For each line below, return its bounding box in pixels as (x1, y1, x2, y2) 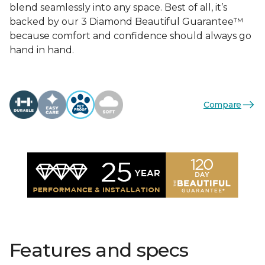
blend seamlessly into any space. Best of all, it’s (9, 2, 227, 13)
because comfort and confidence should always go (9, 30, 251, 41)
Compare (203, 99, 241, 110)
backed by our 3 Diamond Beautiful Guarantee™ (9, 16, 243, 27)
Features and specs (9, 238, 189, 261)
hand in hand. (9, 44, 74, 56)
